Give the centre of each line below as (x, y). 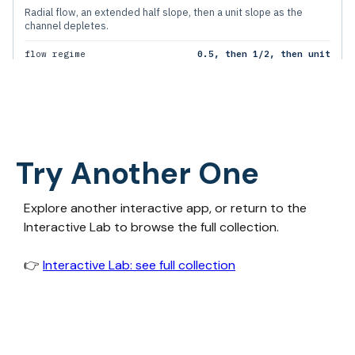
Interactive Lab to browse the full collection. (151, 227)
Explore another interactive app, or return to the (165, 208)
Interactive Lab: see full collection (139, 265)
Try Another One (137, 174)
